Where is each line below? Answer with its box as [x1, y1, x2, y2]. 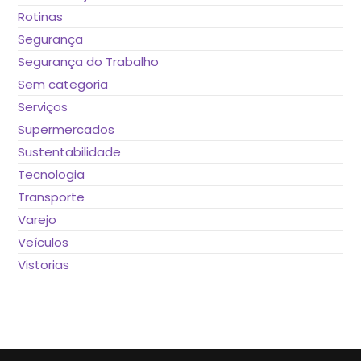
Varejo [18, 210, 57, 228]
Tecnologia [18, 165, 85, 183]
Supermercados [18, 120, 115, 138]
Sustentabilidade [18, 143, 122, 160]
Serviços [18, 98, 68, 115]
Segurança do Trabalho [18, 52, 160, 70]
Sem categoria [18, 75, 109, 93]
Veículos [18, 233, 69, 251]
